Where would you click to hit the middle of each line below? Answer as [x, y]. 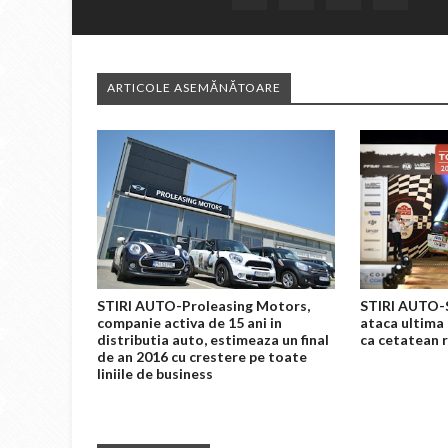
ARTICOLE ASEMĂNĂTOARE [194, 87]
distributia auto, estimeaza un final [213, 339]
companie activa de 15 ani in [189, 322]
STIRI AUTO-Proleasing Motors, [203, 305]
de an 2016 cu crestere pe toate [202, 356]
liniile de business [155, 373]
